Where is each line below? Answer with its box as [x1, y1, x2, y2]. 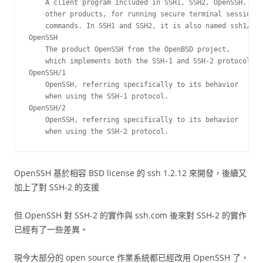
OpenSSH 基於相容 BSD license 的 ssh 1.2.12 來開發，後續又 [14, 167, 247, 178]
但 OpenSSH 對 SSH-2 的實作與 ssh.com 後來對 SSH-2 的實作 [14, 210, 247, 221]
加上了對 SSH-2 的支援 [14, 181, 99, 193]
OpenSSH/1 [29, 69, 66, 77]
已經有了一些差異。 [14, 224, 88, 235]
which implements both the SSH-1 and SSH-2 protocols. [29, 57, 259, 65]
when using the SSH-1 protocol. [29, 92, 168, 100]
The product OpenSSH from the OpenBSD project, [29, 45, 230, 53]
